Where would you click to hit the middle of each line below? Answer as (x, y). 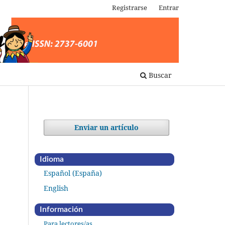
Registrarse (130, 7)
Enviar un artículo (106, 128)
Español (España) (73, 173)
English (56, 188)
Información (61, 210)
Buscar (159, 75)
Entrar (169, 7)
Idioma (52, 159)
